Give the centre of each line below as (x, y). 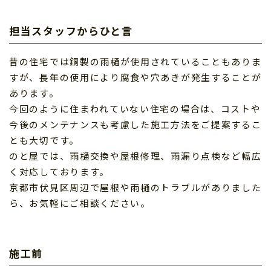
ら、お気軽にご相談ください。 (80, 203)
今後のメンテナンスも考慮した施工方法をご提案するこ (135, 124)
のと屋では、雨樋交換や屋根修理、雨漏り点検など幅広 (135, 156)
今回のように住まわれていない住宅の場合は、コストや (135, 109)
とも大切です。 (44, 140)
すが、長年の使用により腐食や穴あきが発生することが (135, 77)
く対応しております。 (59, 171)
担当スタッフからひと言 (71, 31)
